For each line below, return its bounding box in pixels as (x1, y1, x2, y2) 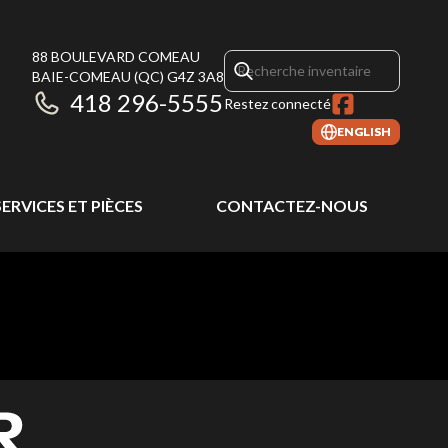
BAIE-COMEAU (32, 68, 131, 85)
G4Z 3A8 (167, 68, 224, 85)
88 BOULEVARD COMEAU (32, 48, 200, 65)
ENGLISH (337, 124, 391, 139)
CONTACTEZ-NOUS (215, 196, 368, 215)
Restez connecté (224, 95, 331, 112)
